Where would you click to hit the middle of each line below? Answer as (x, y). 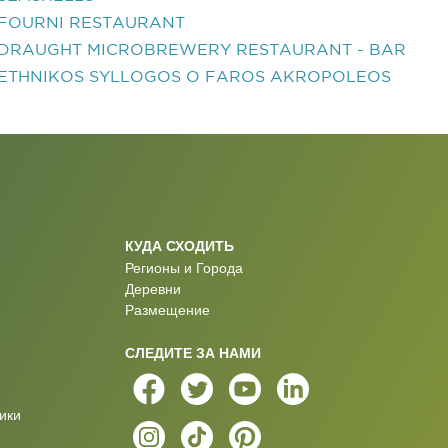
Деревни (152, 289)
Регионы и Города (183, 268)
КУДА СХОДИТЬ (179, 245)
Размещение (167, 310)
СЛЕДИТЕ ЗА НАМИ (192, 352)
